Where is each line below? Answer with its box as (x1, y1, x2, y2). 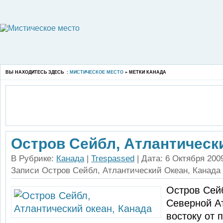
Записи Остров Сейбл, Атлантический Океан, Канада (11, 166, 221, 175)
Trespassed (91, 154, 134, 163)
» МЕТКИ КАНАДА (123, 70, 166, 75)
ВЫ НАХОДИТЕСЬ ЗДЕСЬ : (5, 70, 70, 75)
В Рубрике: (11, 154, 56, 163)
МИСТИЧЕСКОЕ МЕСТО (70, 70, 123, 75)
